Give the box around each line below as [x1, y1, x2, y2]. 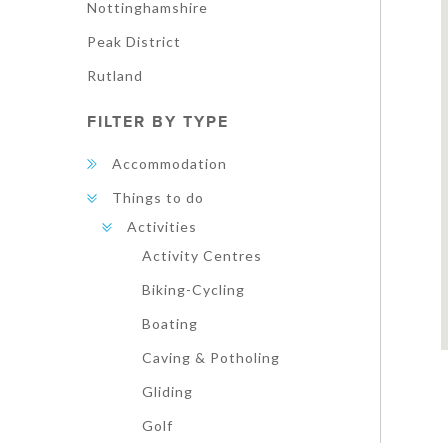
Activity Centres [142, 247, 262, 264]
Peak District [87, 33, 181, 50]
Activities [127, 218, 197, 235]
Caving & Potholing [142, 349, 280, 366]
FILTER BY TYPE [87, 112, 229, 132]
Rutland [87, 67, 143, 84]
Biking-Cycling [142, 281, 245, 298]
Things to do [112, 189, 204, 206]
